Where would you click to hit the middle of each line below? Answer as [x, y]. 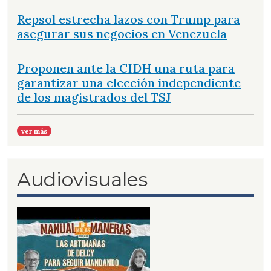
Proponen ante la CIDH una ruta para [126, 68]
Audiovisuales [82, 179]
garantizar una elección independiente [129, 82]
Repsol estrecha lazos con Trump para [129, 19]
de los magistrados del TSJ [94, 97]
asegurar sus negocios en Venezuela [122, 33]
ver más [34, 131]
